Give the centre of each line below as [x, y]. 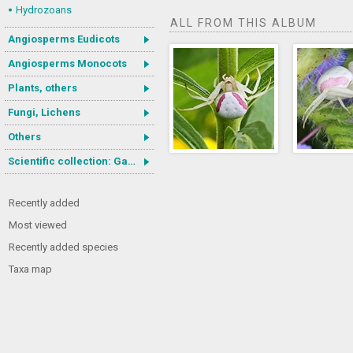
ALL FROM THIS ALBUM [243, 23]
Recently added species [63, 247]
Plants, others [43, 88]
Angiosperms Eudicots [64, 39]
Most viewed [38, 225]
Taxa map [30, 269]
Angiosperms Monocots [67, 63]
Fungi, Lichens [44, 112]
